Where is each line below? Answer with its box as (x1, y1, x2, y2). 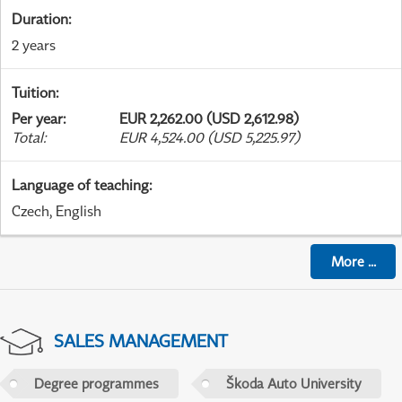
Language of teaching (12, 176, 149, 195)
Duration (12, 10, 68, 29)
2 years (12, 36, 56, 55)
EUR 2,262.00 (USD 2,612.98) (119, 109, 299, 128)
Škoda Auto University (225, 375, 362, 392)
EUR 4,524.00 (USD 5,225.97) (119, 128, 300, 147)
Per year (12, 109, 63, 128)
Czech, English (12, 202, 101, 221)
